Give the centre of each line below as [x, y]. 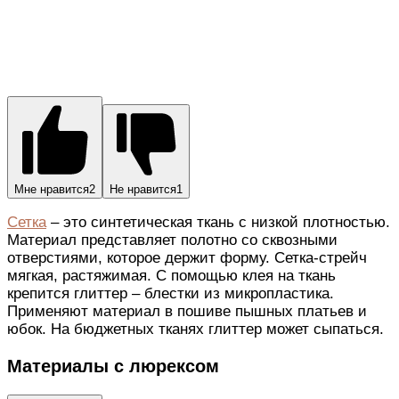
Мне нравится [52, 190]
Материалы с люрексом [113, 366]
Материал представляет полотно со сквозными [172, 240]
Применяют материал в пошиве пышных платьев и [187, 312]
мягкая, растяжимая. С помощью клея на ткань [171, 276]
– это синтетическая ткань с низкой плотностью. [218, 223]
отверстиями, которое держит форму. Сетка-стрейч [187, 258]
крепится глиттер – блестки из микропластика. [171, 294]
